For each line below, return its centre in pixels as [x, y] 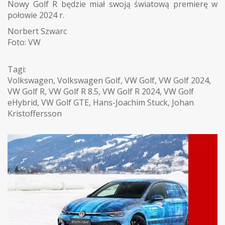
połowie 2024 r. [36, 15]
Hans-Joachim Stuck [130, 102]
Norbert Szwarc [37, 31]
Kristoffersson [35, 113]
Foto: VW [24, 42]
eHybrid [22, 102]
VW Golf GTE [65, 102]
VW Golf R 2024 [131, 91]
